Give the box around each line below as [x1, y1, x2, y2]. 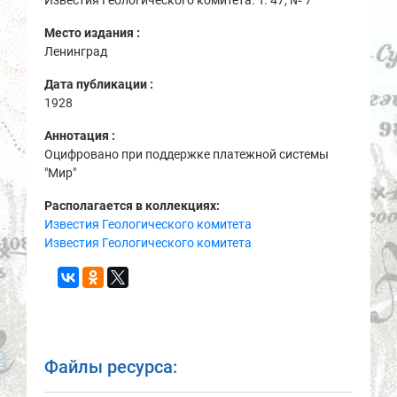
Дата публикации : [44, 77, 156, 92]
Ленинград [44, 44, 107, 59]
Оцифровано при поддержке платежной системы [44, 147, 329, 162]
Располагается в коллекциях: [44, 198, 220, 214]
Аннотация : [44, 128, 118, 144]
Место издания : [44, 26, 143, 41]
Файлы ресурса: [44, 356, 177, 378]
